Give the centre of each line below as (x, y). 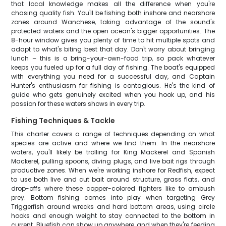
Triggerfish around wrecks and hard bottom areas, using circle (113, 207)
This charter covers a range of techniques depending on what (113, 134)
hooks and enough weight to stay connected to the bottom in (113, 216)
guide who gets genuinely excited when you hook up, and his (113, 95)
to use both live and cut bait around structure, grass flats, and (113, 179)
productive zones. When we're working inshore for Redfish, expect (113, 170)
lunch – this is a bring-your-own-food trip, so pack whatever (113, 58)
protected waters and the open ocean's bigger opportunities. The (113, 31)
